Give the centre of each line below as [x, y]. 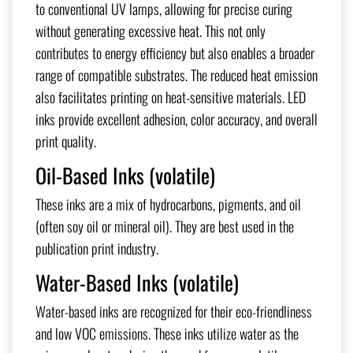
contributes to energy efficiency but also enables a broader [175, 53]
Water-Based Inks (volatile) [137, 283]
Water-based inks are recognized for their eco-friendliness [174, 312]
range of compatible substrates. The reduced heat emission [176, 75]
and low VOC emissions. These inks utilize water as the [167, 334]
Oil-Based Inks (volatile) [125, 176]
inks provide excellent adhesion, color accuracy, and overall [176, 119]
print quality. [66, 141]
